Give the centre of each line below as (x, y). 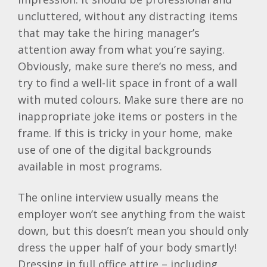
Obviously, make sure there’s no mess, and (128, 66)
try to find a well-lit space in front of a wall (128, 83)
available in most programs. (90, 167)
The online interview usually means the (118, 198)
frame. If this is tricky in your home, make (125, 133)
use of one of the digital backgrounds (115, 150)
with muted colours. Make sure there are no (131, 100)
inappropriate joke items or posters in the (128, 117)
